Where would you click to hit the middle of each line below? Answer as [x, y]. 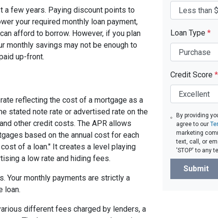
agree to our [193, 124]
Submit [196, 169]
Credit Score [192, 75]
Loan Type [189, 33]
